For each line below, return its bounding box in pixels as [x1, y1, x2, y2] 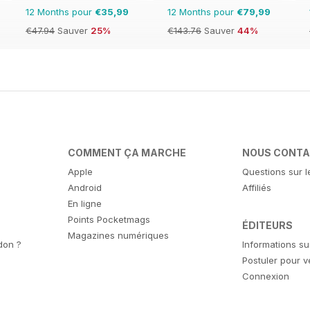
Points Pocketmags [67, 214, 150, 226]
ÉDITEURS [242, 219, 293, 232]
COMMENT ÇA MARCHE [67, 147, 186, 159]
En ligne [67, 198, 102, 210]
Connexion [242, 271, 290, 282]
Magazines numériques [67, 230, 169, 241]
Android [67, 182, 102, 194]
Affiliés [242, 182, 272, 194]
